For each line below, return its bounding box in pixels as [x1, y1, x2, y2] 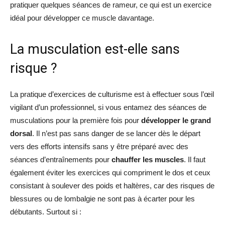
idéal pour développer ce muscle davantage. [10, 14, 154, 22]
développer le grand [141, 116, 211, 125]
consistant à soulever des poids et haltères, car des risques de [10, 181, 214, 190]
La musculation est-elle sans [10, 41, 180, 57]
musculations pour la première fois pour [10, 116, 141, 125]
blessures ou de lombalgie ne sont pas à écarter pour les [10, 194, 195, 203]
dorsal [10, 129, 32, 138]
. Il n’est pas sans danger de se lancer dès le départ [32, 129, 200, 138]
